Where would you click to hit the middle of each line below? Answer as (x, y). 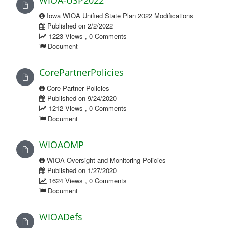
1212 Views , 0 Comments (87, 108)
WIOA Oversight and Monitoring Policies (105, 160)
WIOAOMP (62, 145)
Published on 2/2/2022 (79, 26)
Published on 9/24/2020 (81, 98)
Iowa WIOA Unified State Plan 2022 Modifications (119, 16)
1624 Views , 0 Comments (87, 180)
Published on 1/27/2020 (81, 170)
